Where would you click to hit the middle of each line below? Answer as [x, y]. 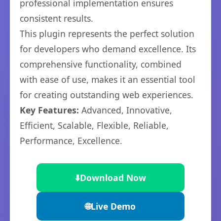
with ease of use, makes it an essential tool [108, 80]
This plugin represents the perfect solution [107, 34]
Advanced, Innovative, [126, 110]
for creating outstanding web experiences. [107, 95]
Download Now [113, 178]
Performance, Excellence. [71, 141]
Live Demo [113, 206]
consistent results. [56, 18]
